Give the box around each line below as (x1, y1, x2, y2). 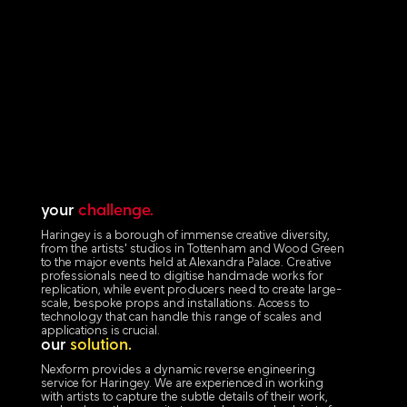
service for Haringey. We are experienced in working (40, 377, 323, 392)
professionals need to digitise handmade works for (40, 270, 323, 284)
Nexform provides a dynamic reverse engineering (40, 363, 315, 378)
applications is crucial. (40, 324, 160, 339)
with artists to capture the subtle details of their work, (40, 391, 328, 405)
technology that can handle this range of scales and (40, 311, 322, 325)
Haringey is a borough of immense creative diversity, (40, 229, 330, 243)
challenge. (77, 203, 154, 221)
